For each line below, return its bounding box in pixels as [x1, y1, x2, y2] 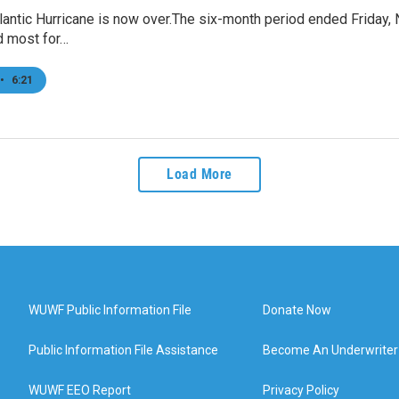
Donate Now [263, 302, 332, 317]
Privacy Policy [263, 382, 340, 397]
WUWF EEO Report [28, 382, 131, 397]
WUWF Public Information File [28, 302, 191, 317]
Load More [167, 165, 232, 183]
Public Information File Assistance [28, 342, 218, 357]
